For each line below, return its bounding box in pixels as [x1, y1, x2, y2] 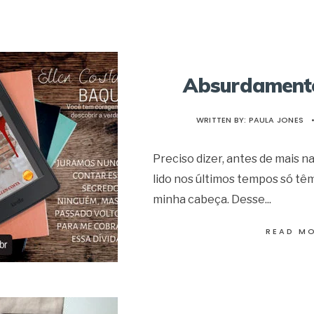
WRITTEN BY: [196, 114, 249, 125]
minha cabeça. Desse [153, 191, 266, 206]
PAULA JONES [248, 114, 303, 125]
